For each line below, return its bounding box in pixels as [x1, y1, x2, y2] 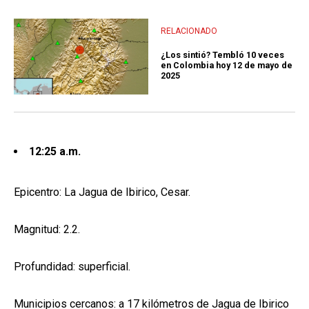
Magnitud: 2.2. [14, 223, 80, 237]
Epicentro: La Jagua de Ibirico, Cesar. [14, 186, 190, 199]
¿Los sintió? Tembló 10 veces [161, 49, 284, 60]
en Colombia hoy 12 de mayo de [161, 59, 292, 70]
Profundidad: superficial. [14, 260, 130, 274]
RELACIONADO [161, 26, 217, 36]
